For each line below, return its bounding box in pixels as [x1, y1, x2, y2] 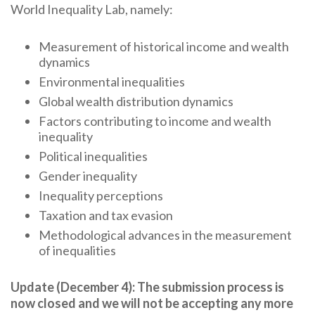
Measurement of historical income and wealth [39, 39, 289, 55]
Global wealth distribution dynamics [39, 94, 233, 110]
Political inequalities [39, 148, 148, 165]
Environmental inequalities [39, 74, 185, 90]
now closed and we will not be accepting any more [11, 295, 293, 311]
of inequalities [39, 243, 116, 259]
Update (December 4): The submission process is [11, 279, 284, 295]
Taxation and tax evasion [39, 207, 173, 224]
